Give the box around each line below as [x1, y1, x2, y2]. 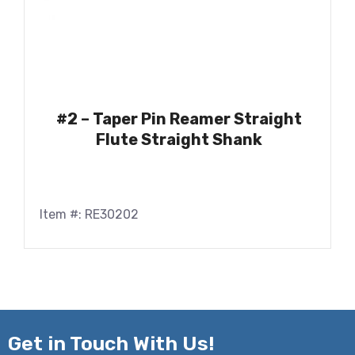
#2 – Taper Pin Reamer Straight [56, 109, 302, 129]
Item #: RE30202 [40, 207, 139, 223]
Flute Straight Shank [96, 130, 262, 150]
